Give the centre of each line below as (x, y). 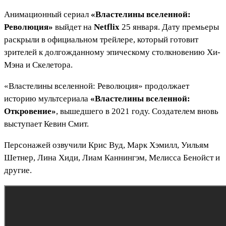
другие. (18, 171)
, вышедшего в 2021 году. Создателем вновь (137, 111)
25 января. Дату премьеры (169, 27)
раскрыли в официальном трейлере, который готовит (101, 40)
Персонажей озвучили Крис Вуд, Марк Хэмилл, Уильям (106, 145)
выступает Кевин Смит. (46, 124)
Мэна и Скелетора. (38, 65)
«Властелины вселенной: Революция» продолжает (97, 86)
